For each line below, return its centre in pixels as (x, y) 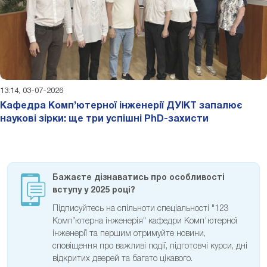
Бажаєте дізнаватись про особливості (139, 178)
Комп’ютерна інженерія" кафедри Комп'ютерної (145, 221)
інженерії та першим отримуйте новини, (129, 234)
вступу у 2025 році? (94, 190)
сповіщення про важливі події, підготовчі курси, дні (150, 246)
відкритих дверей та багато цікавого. (122, 259)
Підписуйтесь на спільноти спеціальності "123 (141, 209)
